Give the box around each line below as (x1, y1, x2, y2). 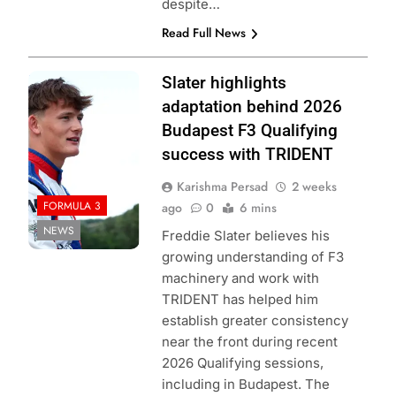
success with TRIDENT (161, 144, 333, 165)
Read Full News (161, 24, 246, 42)
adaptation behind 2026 (161, 96, 342, 118)
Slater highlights (161, 72, 286, 94)
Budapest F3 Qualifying (161, 120, 338, 141)
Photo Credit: (28, 72, 109, 90)
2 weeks (291, 178, 337, 196)
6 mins (239, 199, 277, 217)
